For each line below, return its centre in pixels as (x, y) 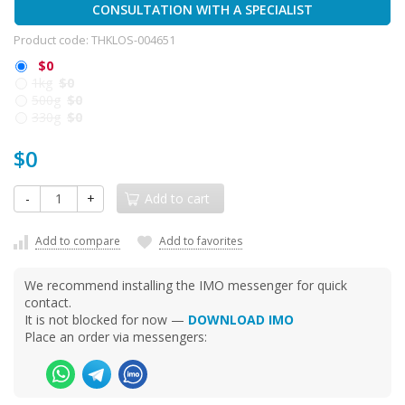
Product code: (52, 40)
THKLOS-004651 (133, 40)
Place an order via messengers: (116, 336)
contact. (48, 302)
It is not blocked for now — (106, 319)
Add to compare (78, 241)
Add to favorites (201, 241)
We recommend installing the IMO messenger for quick (186, 285)
